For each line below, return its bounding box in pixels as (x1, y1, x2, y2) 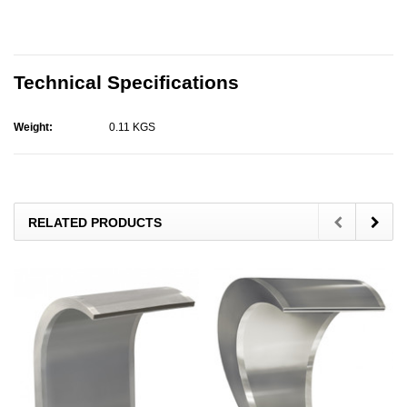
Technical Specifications (14, 72, 239, 94)
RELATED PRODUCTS (28, 215, 162, 231)
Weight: (14, 121, 53, 134)
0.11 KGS (108, 121, 155, 134)
